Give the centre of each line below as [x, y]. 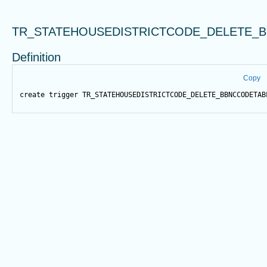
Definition [36, 58]
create [32, 95]
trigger [63, 95]
